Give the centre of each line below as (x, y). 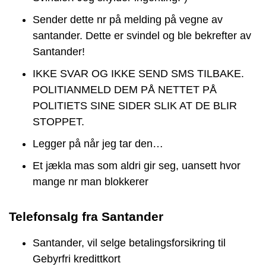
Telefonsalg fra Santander (86, 217)
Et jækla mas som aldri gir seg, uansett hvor (137, 166)
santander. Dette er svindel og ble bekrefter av (142, 36)
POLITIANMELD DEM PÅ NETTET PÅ (125, 90)
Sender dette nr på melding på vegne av (128, 20)
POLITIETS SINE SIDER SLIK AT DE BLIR (135, 106)
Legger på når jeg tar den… (98, 144)
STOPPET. (58, 122)
